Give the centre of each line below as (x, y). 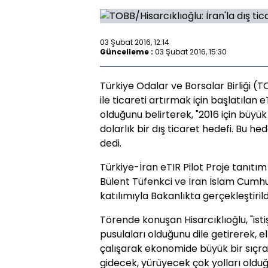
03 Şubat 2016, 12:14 (135, 42)
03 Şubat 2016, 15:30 (191, 51)
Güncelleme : (127, 51)
